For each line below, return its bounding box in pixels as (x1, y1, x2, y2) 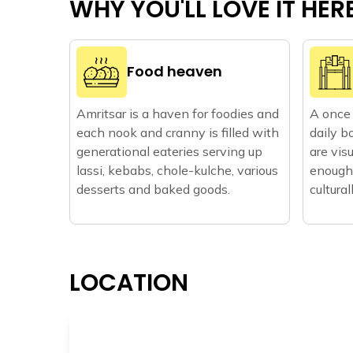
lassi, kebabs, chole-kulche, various (76, 162, 278, 178)
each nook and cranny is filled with (76, 124, 279, 140)
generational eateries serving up (76, 143, 262, 159)
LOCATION (69, 266, 188, 299)
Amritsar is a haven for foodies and (76, 105, 279, 121)
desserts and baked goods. (76, 180, 230, 197)
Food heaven (127, 61, 222, 82)
